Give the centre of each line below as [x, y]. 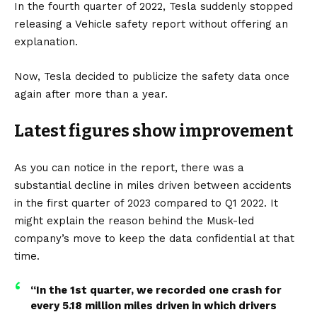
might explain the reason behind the [110, 220]
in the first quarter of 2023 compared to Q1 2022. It [146, 203]
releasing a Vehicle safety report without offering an [151, 24]
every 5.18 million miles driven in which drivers [153, 305]
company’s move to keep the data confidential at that [154, 238]
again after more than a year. [91, 94]
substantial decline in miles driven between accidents [153, 185]
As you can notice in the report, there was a [129, 167]
